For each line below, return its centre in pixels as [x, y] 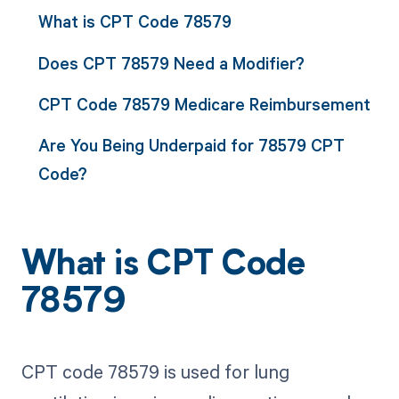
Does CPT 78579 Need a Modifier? [171, 62]
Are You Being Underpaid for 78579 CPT [191, 145]
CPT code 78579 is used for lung [155, 372]
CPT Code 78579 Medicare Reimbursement [204, 103]
